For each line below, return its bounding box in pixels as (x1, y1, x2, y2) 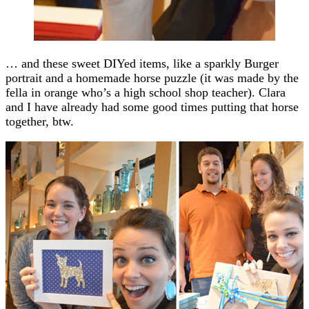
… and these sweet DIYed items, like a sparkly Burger (6, 56, 279, 70)
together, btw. (6, 114, 74, 128)
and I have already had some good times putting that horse (6, 99, 299, 114)
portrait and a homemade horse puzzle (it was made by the (6, 70, 299, 85)
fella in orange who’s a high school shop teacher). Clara (6, 85, 286, 99)
